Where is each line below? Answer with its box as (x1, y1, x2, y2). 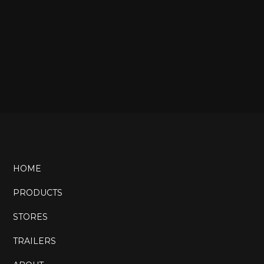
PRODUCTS (12, 187, 62, 198)
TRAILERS (12, 236, 56, 246)
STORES (12, 212, 48, 222)
